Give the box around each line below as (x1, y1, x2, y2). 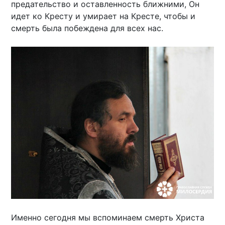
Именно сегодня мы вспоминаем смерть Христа (11, 212, 205, 222)
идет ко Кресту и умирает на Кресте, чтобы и (11, 11, 196, 22)
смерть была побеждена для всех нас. (11, 23, 164, 34)
